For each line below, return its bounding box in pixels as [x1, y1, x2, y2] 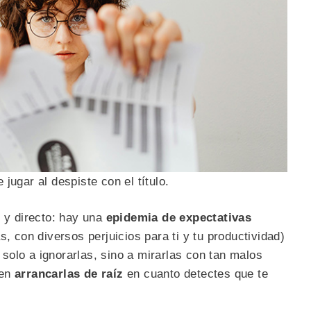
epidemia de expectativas [106, 211, 252, 225]
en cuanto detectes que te [123, 267, 269, 281]
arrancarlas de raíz [15, 267, 124, 281]
